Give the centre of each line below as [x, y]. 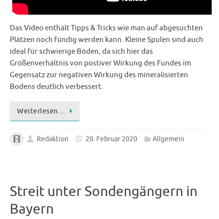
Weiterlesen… [41, 111]
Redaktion [53, 139]
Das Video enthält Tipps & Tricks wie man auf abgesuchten [106, 28]
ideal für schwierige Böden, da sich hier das [81, 52]
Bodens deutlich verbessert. [56, 87]
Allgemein [169, 139]
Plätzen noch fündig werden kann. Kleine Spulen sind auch [107, 40]
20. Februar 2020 [111, 139]
